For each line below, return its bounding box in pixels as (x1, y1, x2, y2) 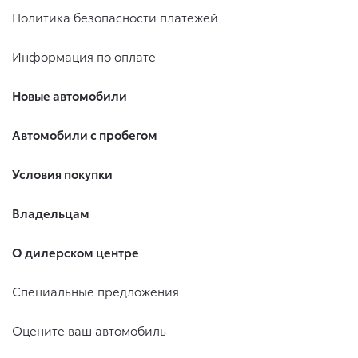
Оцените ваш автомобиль (12, 321, 166, 339)
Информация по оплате (12, 47, 156, 65)
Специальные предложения (12, 282, 179, 300)
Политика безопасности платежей (12, 8, 218, 26)
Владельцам (12, 204, 89, 221)
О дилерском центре (12, 243, 139, 261)
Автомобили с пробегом (12, 125, 157, 143)
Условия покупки (12, 165, 113, 182)
